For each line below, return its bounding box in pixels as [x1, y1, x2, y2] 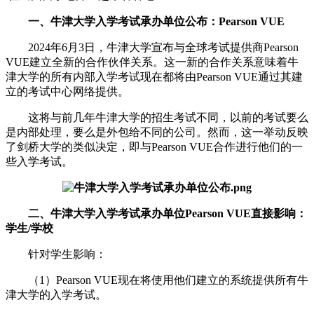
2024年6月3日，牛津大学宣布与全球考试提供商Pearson [6, 41, 299, 53]
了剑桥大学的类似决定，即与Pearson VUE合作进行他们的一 [6, 140, 303, 153]
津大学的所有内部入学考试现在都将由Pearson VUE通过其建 [6, 70, 303, 83]
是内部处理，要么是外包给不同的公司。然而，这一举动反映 [6, 125, 308, 138]
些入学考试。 [6, 155, 73, 168]
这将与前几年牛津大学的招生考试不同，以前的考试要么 [6, 111, 308, 123]
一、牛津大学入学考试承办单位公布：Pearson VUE [6, 15, 285, 27]
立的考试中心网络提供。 [6, 85, 129, 97]
